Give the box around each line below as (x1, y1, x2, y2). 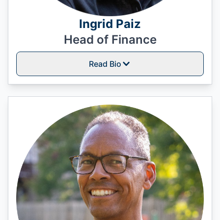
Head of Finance (63, 32, 157, 47)
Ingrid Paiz (79, 16, 141, 31)
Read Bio (89, 58, 121, 69)
